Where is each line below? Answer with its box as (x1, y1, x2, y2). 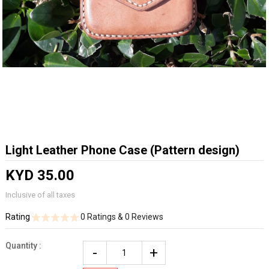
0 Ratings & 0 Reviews (78, 212, 163, 222)
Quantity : (5, 241, 41, 250)
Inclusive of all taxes (5, 190, 75, 199)
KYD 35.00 (5, 167, 74, 184)
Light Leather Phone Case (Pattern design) (5, 143, 240, 157)
